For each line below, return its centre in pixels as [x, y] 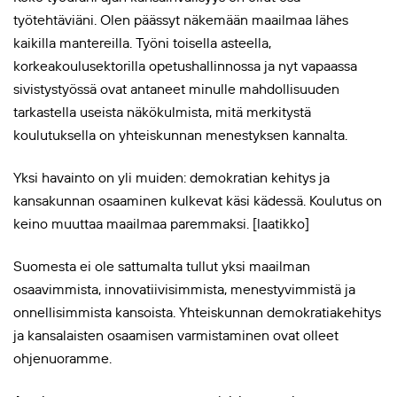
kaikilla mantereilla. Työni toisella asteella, [142, 42]
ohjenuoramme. [62, 358]
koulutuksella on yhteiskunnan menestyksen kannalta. [180, 134]
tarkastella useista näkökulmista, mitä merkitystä [162, 111]
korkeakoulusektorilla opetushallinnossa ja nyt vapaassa [185, 65]
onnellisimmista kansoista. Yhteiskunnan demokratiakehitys [197, 311]
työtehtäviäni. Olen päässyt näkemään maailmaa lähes [181, 19]
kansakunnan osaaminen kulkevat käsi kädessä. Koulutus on [198, 200]
